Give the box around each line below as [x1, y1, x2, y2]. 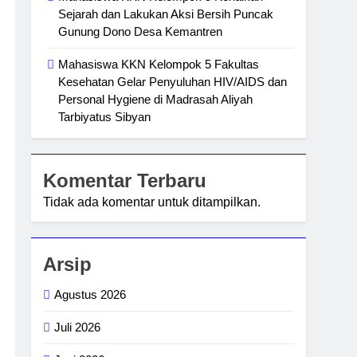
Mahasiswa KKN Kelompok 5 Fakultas [58, 57, 260, 71]
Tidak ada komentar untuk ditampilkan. [43, 195, 261, 209]
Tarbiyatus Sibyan [58, 110, 151, 124]
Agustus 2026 [54, 288, 127, 301]
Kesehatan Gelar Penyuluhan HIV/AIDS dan [58, 75, 288, 88]
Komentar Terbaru [43, 170, 207, 191]
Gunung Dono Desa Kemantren [58, 25, 223, 38]
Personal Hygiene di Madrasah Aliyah [58, 92, 253, 106]
